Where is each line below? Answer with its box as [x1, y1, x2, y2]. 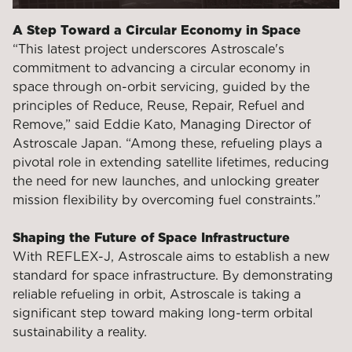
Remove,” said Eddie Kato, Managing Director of [13, 116, 311, 132]
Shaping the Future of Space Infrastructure [13, 229, 290, 245]
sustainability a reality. [13, 324, 147, 339]
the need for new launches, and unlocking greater [13, 173, 319, 189]
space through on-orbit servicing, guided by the [13, 79, 310, 94]
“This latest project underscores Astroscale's [13, 41, 284, 57]
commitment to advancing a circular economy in [13, 60, 310, 75]
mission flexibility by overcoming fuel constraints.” [13, 192, 321, 207]
